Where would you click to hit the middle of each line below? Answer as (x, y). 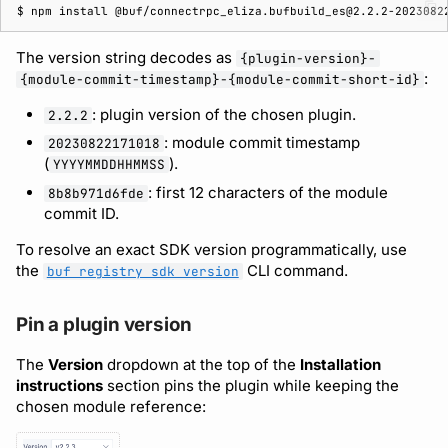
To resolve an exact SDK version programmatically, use (211, 249)
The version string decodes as (126, 57)
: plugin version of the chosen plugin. (223, 114)
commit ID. (82, 213)
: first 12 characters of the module (267, 192)
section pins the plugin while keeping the (251, 385)
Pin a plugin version (104, 324)
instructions (59, 385)
